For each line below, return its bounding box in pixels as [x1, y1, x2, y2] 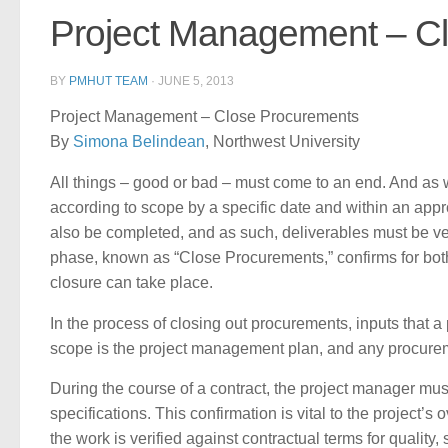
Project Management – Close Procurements [50, 107, 359, 125]
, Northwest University [205, 132, 360, 150]
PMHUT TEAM [69, 73, 148, 88]
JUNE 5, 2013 [158, 73, 234, 88]
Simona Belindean [73, 132, 205, 150]
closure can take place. [50, 273, 213, 291]
